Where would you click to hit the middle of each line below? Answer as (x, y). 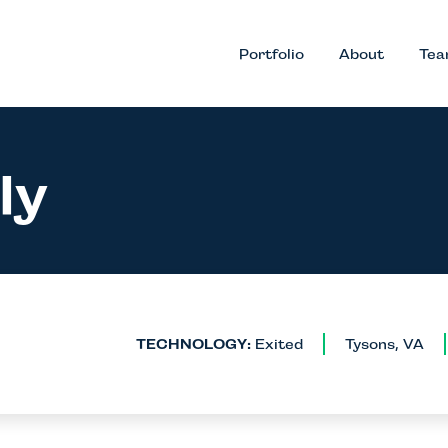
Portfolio (271, 53)
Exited (277, 344)
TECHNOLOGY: (193, 344)
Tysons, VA (384, 344)
